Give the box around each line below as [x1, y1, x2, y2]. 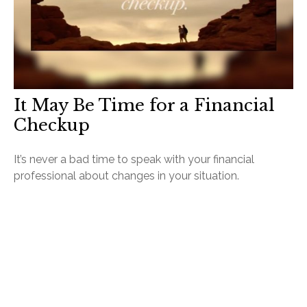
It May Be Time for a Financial [14, 95, 275, 116]
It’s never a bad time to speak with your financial [14, 153, 254, 167]
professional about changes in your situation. [14, 169, 239, 183]
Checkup [14, 115, 90, 136]
